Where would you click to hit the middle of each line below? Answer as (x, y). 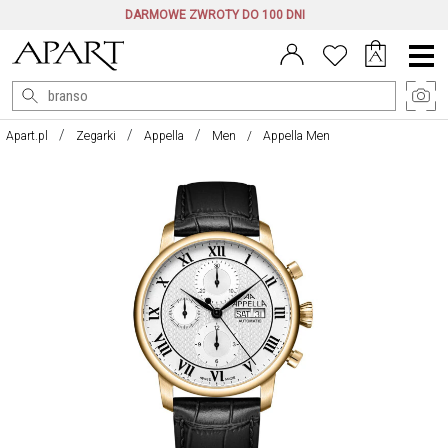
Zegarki (96, 136)
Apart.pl (27, 136)
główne (421, 71)
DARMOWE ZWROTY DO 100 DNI (214, 15)
